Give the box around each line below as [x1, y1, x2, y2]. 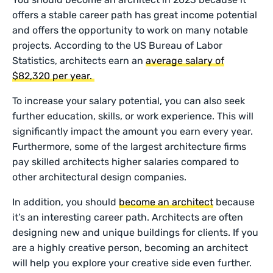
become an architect [119, 196, 214, 208]
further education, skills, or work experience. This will [12, 110, 254, 122]
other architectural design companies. [12, 171, 190, 183]
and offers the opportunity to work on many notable [12, 24, 249, 36]
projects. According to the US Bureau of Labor [12, 40, 223, 51]
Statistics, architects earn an [12, 55, 146, 66]
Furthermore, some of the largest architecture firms [12, 141, 247, 152]
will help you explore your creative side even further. [12, 257, 252, 269]
